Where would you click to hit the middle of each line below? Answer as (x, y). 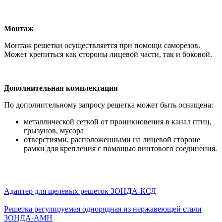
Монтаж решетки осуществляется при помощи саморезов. (102, 45)
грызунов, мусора (54, 130)
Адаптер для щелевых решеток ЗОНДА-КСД (80, 191)
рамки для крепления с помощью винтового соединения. (120, 148)
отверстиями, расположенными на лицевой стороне (112, 139)
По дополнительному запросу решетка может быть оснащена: (109, 105)
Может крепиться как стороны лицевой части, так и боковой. (108, 54)
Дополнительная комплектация (61, 88)
